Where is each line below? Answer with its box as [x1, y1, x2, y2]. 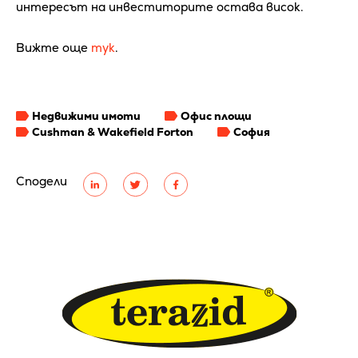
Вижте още [16, 40, 91, 56]
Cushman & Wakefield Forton [32, 125, 193, 140]
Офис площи [181, 109, 252, 124]
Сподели [16, 173, 67, 189]
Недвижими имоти [32, 109, 141, 124]
